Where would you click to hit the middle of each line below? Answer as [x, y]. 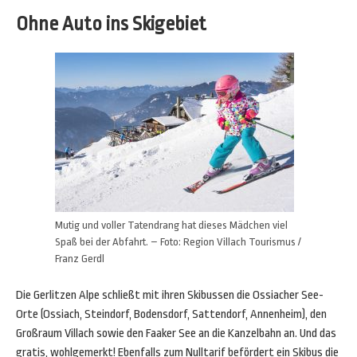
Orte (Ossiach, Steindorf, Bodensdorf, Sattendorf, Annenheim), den [171, 314]
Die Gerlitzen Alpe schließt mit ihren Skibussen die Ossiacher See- [170, 295]
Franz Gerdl [80, 259]
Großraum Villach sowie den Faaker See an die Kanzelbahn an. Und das [176, 333]
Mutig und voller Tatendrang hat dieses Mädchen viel [171, 225]
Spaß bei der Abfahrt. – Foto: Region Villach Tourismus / [178, 242]
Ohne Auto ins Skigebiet [111, 24]
